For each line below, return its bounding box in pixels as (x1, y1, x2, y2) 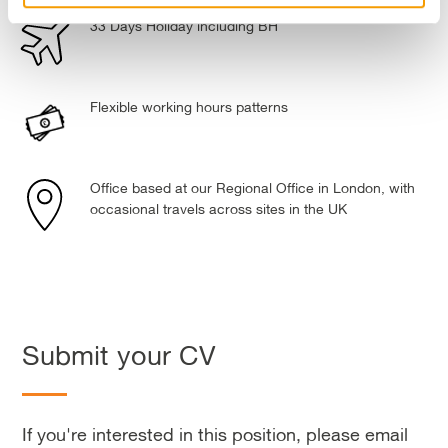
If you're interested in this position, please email (22, 423, 408, 445)
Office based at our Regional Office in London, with (90, 179, 415, 196)
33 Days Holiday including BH (90, 17, 278, 34)
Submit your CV (22, 338, 216, 371)
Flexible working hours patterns (90, 98, 288, 115)
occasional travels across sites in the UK (90, 200, 347, 217)
